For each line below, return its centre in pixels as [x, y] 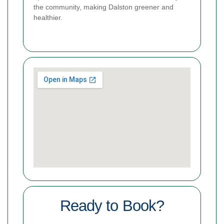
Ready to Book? [112, 206]
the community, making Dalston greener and [103, 7]
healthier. [48, 18]
